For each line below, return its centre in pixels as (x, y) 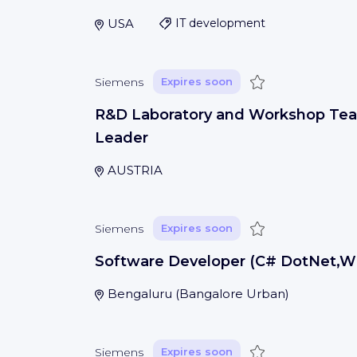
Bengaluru (139, 294)
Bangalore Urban (232, 294)
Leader (122, 138)
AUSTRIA (135, 170)
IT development (220, 23)
